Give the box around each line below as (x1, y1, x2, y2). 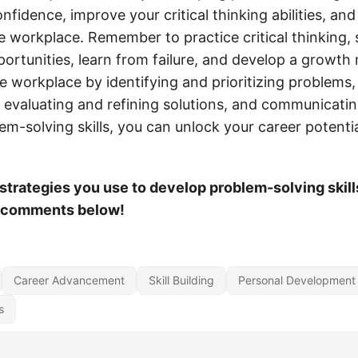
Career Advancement (14, 273, 125, 287)
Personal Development (238, 273, 356, 287)
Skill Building (149, 273, 214, 287)
